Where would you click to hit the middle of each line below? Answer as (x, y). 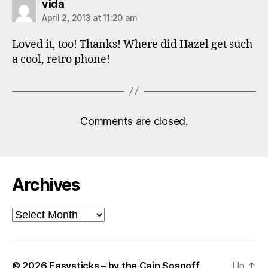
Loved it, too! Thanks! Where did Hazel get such (132, 44)
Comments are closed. (134, 121)
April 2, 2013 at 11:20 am (90, 17)
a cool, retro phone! (61, 59)
